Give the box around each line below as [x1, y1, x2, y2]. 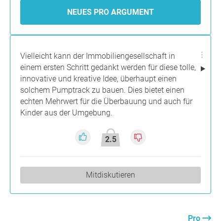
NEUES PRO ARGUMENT [67, 7, 154, 17]
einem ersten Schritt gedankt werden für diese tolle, [20, 62, 196, 72]
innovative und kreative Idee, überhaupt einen [20, 74, 177, 83]
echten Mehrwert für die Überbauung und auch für [20, 96, 192, 106]
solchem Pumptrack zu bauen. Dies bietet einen [20, 85, 184, 95]
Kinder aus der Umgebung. [20, 108, 112, 117]
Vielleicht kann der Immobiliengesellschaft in [20, 51, 175, 61]
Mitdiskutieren [86, 170, 135, 180]
